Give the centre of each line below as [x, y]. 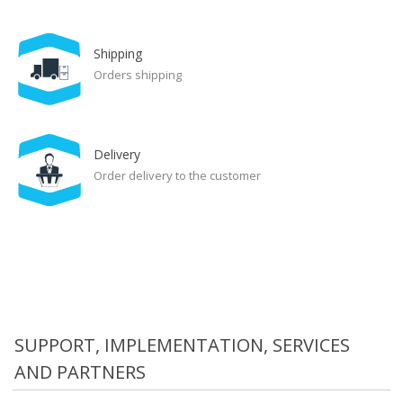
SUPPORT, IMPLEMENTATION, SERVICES [182, 345]
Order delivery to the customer [177, 175]
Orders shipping [137, 75]
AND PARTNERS [80, 372]
